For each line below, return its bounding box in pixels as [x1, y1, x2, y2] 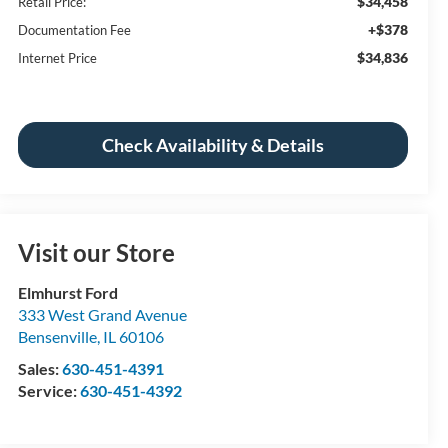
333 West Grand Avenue [18, 304, 188, 324]
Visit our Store [18, 237, 176, 267]
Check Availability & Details [102, 133, 325, 156]
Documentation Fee [18, 21, 132, 38]
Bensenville [18, 326, 98, 346]
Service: [18, 380, 81, 400]
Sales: [18, 358, 63, 378]
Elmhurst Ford [18, 282, 119, 302]
